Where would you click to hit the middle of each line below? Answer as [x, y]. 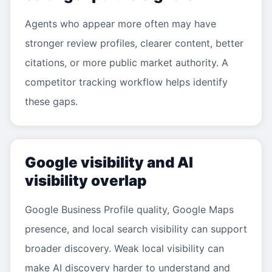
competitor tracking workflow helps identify [126, 82]
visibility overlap [86, 181]
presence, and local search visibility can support [136, 229]
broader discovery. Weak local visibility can [124, 248]
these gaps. [51, 101]
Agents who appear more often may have [121, 24]
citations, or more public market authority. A [127, 63]
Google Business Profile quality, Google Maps [129, 209]
